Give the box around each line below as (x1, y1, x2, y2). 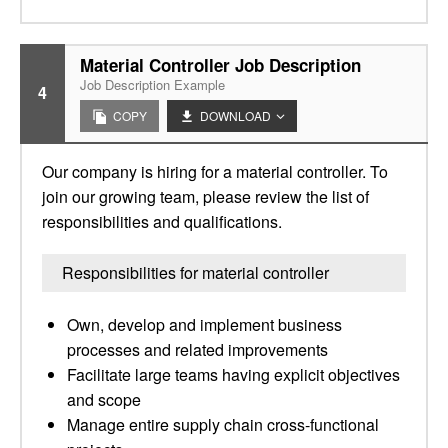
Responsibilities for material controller (62, 261, 329, 284)
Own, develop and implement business (67, 313, 342, 336)
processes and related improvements (67, 338, 328, 361)
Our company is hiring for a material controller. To (42, 160, 388, 183)
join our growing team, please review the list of (42, 185, 369, 208)
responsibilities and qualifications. (42, 210, 282, 233)
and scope (67, 388, 141, 411)
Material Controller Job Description (80, 53, 361, 77)
